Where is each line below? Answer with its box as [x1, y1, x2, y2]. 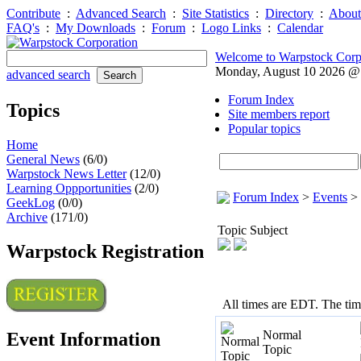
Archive [6, 210, 48, 224]
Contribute [6, 6, 60, 20]
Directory [265, 6, 313, 20]
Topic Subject [218, 223, 288, 237]
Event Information [6, 328, 160, 350]
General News [6, 151, 80, 166]
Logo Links [201, 21, 261, 35]
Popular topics [228, 122, 301, 135]
